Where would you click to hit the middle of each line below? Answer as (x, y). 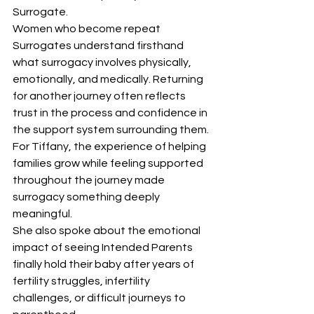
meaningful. (42, 214)
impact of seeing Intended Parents (104, 248)
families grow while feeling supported (109, 164)
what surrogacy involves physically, (103, 63)
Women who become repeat (88, 29)
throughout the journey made (90, 180)
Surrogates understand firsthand (99, 46)
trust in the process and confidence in (111, 113)
